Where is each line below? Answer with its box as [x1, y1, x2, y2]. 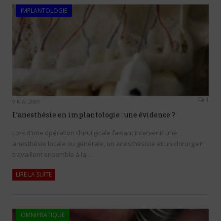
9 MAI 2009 [12, 98, 40, 106]
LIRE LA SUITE [16, 170, 52, 179]
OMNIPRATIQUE [21, 211, 65, 220]
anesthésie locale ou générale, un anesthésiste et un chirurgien [12, 139, 204, 148]
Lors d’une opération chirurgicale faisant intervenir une [12, 128, 177, 138]
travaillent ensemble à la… [12, 150, 92, 159]
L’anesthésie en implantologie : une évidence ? [12, 110, 175, 120]
